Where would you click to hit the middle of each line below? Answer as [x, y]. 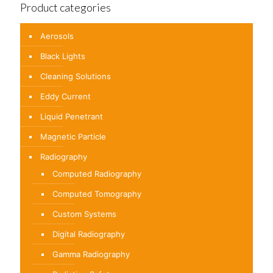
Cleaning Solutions [76, 76]
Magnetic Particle [73, 136]
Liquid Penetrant [72, 116]
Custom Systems [84, 214]
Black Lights [63, 56]
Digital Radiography [89, 234]
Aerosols [57, 36]
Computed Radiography [97, 173]
